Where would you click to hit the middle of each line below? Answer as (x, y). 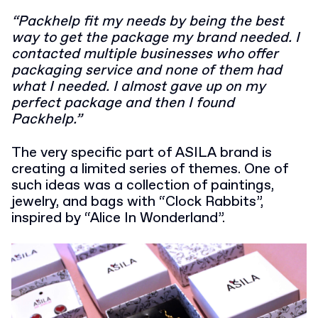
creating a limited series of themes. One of (150, 170)
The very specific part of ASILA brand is (142, 153)
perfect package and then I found (123, 104)
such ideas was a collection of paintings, (143, 186)
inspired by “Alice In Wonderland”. (118, 219)
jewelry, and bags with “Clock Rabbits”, (137, 202)
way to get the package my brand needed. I (155, 38)
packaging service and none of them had (147, 71)
